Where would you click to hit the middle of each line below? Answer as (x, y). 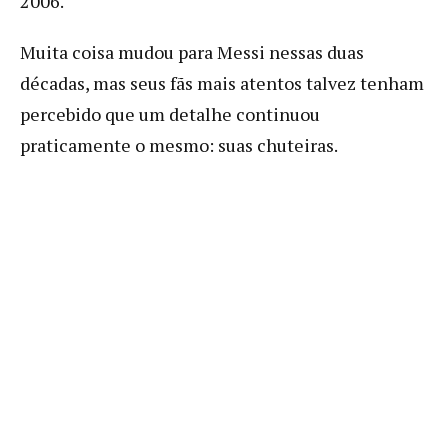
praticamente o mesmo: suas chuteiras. (179, 144)
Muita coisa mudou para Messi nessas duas (192, 51)
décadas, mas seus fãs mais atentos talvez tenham (222, 82)
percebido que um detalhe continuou (170, 113)
